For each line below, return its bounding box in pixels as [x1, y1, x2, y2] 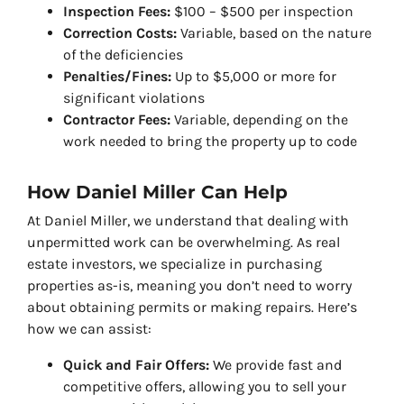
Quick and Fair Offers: [63, 356, 209, 374]
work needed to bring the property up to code [63, 133, 357, 151]
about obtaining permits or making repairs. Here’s [27, 298, 357, 317]
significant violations [63, 89, 205, 107]
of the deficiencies [63, 46, 183, 64]
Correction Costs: [63, 24, 177, 42]
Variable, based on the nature [177, 24, 372, 42]
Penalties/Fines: [63, 68, 171, 86]
